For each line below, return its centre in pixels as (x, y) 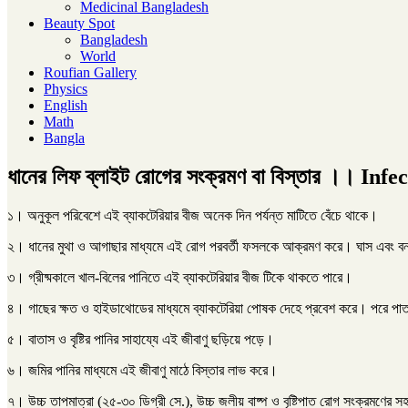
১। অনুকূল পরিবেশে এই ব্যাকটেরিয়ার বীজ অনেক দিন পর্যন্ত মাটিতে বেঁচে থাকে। (193, 215)
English (66, 105)
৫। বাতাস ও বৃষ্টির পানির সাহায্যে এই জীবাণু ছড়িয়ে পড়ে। (141, 339)
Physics (66, 89)
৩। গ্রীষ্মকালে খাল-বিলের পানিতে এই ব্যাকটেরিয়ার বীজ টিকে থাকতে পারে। (180, 277)
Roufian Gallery (90, 72)
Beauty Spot (79, 23)
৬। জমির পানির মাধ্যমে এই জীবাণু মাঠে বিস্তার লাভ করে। (143, 370)
